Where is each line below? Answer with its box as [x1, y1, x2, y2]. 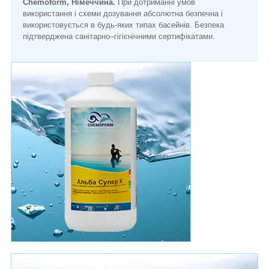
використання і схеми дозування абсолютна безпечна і [23, 8, 223, 18]
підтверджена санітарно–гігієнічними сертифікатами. [23, 31, 215, 41]
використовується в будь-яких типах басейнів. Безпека [23, 20, 224, 29]
